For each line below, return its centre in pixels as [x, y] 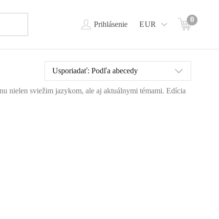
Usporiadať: [71, 70]
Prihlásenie [111, 24]
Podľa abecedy [115, 70]
